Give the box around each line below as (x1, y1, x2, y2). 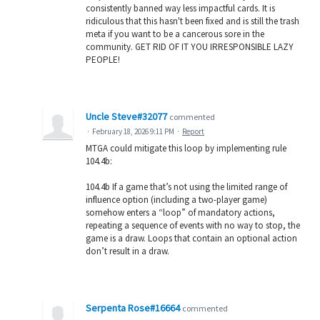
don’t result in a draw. (86, 244, 169, 257)
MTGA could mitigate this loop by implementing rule (86, 141, 286, 154)
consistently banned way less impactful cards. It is (86, 1, 275, 14)
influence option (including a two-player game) (86, 193, 267, 206)
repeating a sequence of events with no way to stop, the (86, 219, 300, 231)
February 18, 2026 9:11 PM (92, 126, 174, 136)
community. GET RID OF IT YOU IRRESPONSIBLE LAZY (86, 40, 294, 53)
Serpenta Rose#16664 (86, 301, 180, 314)
